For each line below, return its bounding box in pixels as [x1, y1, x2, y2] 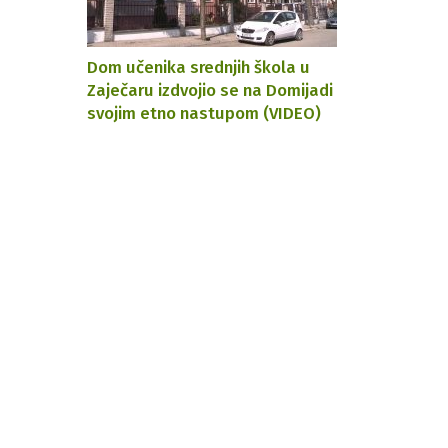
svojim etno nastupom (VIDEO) [87, 102, 321, 123]
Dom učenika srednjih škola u [87, 56, 310, 77]
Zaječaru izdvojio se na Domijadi [87, 79, 333, 100]
